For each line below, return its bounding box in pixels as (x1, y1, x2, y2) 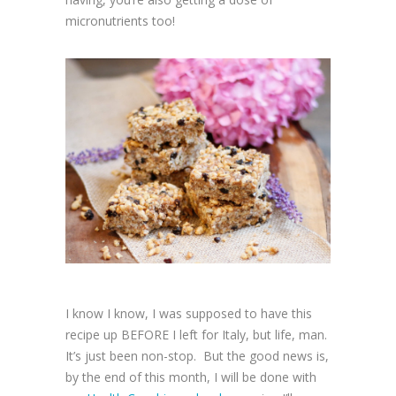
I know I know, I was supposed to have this (65, 305, 312, 323)
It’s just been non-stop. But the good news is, (65, 347, 329, 365)
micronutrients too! (65, 11, 175, 29)
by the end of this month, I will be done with (65, 369, 316, 386)
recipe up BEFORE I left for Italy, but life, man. (65, 326, 331, 344)
